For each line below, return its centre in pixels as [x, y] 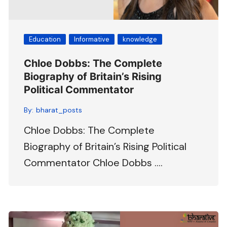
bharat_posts [59, 110]
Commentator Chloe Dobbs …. [93, 162]
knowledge [140, 39]
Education [45, 39]
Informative [92, 39]
